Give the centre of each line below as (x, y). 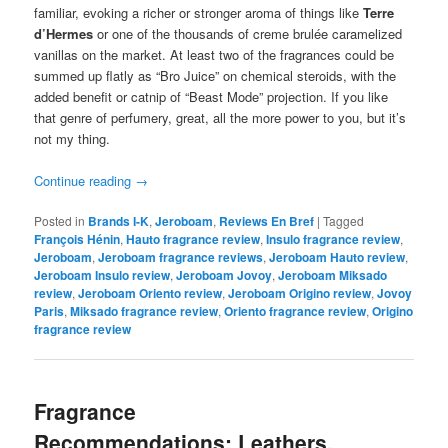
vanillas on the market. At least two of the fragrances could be (214, 54)
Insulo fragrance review (333, 238)
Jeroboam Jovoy (224, 274)
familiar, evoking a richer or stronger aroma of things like (199, 12)
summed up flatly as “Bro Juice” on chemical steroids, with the (215, 75)
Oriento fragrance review (295, 310)
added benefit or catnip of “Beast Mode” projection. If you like (211, 96)
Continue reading (85, 180)
